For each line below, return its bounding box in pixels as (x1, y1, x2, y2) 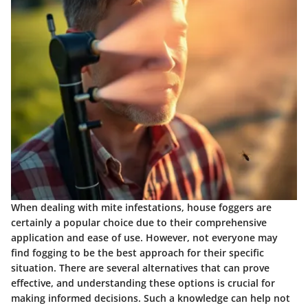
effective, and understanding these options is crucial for (11, 276, 275, 290)
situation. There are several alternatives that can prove (11, 261, 269, 275)
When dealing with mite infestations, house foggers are (11, 201, 272, 214)
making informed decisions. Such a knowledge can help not (11, 291, 290, 305)
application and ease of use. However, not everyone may (11, 231, 278, 245)
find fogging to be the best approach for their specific (11, 246, 264, 260)
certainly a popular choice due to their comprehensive (11, 216, 267, 230)
